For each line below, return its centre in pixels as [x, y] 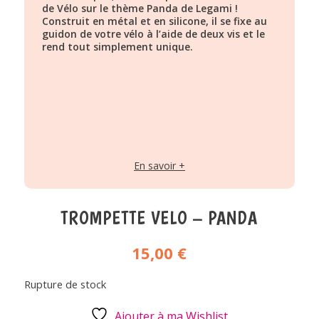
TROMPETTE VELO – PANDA [159, 217]
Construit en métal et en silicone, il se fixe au [154, 21]
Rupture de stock [65, 284]
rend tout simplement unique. [117, 46]
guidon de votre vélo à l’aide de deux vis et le [153, 33]
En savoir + [159, 165]
